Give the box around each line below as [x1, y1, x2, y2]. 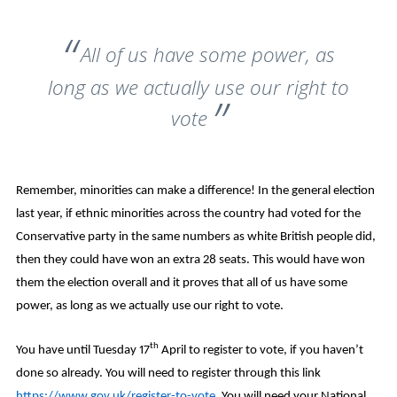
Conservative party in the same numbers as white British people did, [15, 230, 376, 244]
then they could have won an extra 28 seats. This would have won [15, 253, 365, 267]
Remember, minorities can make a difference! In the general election [15, 183, 375, 198]
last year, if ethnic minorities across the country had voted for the [15, 206, 361, 221]
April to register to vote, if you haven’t [158, 343, 363, 357]
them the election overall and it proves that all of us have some [15, 276, 347, 290]
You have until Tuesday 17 [15, 343, 150, 357]
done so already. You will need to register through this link [15, 366, 321, 380]
